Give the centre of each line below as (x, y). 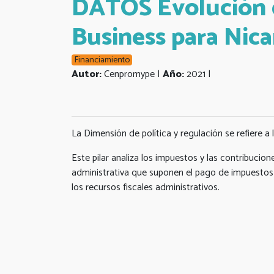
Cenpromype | (132, 74)
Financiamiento (102, 60)
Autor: (87, 74)
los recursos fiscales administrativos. (146, 187)
